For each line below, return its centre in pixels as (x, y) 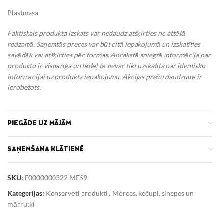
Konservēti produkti (77, 193)
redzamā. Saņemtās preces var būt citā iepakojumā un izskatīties (104, 44)
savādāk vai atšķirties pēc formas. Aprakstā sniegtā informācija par (109, 55)
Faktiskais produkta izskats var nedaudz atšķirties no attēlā (96, 33)
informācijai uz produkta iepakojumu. (65, 76)
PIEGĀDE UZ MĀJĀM (39, 123)
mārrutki (21, 204)
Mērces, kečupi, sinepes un (153, 193)
